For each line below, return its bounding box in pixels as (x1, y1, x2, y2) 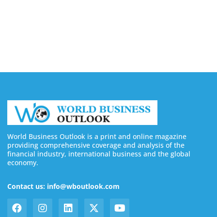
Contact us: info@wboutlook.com (7, 182, 120, 191)
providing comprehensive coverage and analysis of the (7, 140, 185, 150)
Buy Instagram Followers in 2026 (10, 13, 131, 23)
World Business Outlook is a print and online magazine (7, 131, 186, 141)
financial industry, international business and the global (7, 149, 190, 158)
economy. (7, 157, 38, 167)
